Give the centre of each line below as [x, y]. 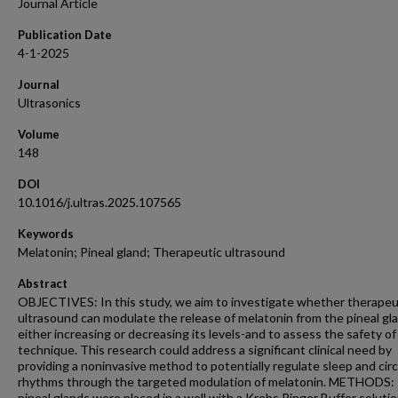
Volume [39, 134]
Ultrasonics [49, 103]
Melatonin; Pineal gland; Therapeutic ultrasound [151, 252]
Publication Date [65, 35]
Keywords [46, 234]
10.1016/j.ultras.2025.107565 [99, 202]
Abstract [43, 283]
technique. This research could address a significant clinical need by [205, 350]
